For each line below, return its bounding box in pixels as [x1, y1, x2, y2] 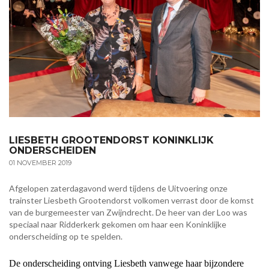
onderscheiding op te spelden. [9, 231, 122, 241]
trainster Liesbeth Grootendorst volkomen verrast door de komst [9, 195, 254, 205]
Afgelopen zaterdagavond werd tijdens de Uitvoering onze [9, 183, 228, 193]
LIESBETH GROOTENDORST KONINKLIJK [9, 134, 214, 146]
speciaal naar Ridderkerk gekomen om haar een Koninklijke [9, 219, 226, 229]
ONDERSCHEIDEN [9, 144, 96, 156]
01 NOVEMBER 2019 [9, 158, 71, 167]
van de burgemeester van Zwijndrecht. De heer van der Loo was [9, 207, 247, 217]
